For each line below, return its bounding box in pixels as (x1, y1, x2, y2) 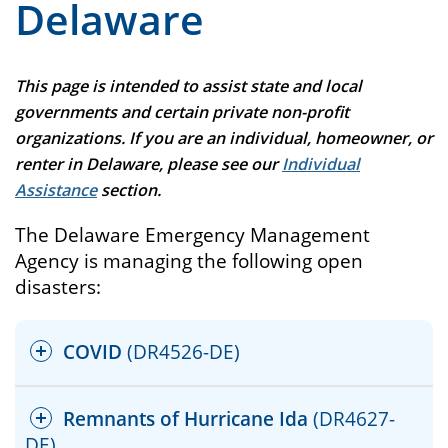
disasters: (15, 273, 101, 300)
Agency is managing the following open (15, 247, 363, 274)
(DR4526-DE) (122, 339, 240, 366)
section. (97, 178, 161, 201)
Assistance (15, 178, 97, 201)
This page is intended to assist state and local (15, 74, 362, 97)
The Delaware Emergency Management (15, 221, 370, 248)
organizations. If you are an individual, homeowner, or (15, 126, 433, 149)
